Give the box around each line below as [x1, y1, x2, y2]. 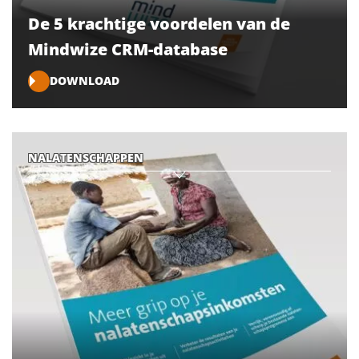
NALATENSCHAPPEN [28, 149, 143, 165]
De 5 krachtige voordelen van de [28, 12, 290, 34]
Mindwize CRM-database [28, 38, 228, 60]
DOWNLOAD [50, 73, 119, 89]
